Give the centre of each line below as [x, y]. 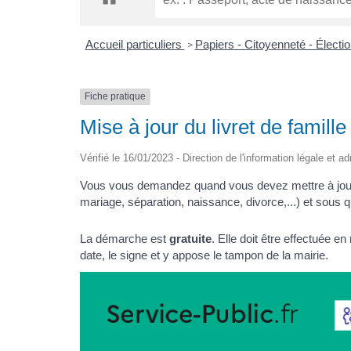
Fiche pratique [115, 97]
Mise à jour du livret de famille [213, 127]
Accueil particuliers [135, 45]
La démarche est [125, 239]
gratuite [190, 239]
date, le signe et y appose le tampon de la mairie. [206, 255]
